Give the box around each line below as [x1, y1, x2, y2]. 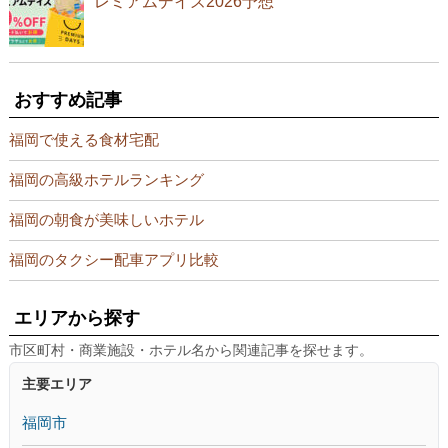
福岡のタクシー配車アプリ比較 [8, 251, 219, 269]
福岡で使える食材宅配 [8, 131, 159, 149]
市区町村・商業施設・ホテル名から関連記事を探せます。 [8, 342, 373, 359]
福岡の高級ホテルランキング [8, 171, 204, 189]
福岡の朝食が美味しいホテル [8, 211, 204, 229]
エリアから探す [13, 308, 140, 329]
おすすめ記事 [13, 90, 122, 111]
